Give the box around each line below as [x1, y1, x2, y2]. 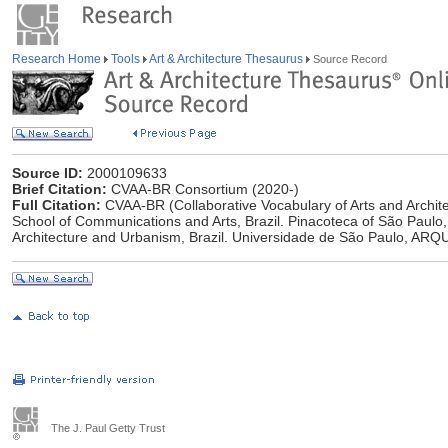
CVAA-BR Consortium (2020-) [107, 181, 299, 197]
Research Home [12, 52, 104, 66]
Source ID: [12, 165, 83, 181]
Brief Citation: [12, 181, 107, 197]
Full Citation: [12, 197, 101, 213]
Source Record [310, 53, 387, 65]
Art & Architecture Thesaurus [147, 52, 306, 66]
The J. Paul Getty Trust [51, 422, 165, 434]
